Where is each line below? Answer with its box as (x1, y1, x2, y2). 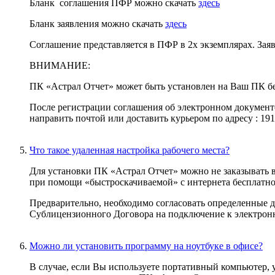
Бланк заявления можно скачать (29, 18, 165, 29)
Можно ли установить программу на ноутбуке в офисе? (29, 240, 263, 251)
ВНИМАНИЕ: (29, 60, 93, 71)
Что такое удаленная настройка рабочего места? (29, 144, 230, 155)
